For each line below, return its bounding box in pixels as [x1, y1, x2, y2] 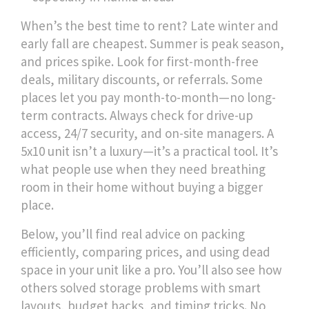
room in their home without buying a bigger [21, 179, 263, 195]
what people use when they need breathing [21, 161, 266, 177]
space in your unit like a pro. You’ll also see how [21, 261, 282, 278]
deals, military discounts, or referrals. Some [21, 71, 263, 88]
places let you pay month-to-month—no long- [21, 89, 276, 106]
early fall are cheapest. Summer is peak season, [21, 35, 284, 52]
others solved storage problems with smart [21, 279, 261, 296]
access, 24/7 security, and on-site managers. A [21, 125, 274, 141]
